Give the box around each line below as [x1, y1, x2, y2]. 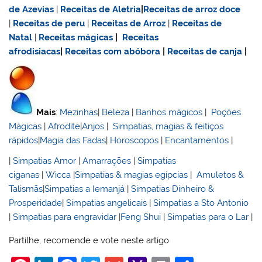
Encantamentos [165, 135, 229, 146]
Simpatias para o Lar [167, 212, 249, 223]
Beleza [102, 106, 130, 118]
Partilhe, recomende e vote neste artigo [9, 235, 170, 246]
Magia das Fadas [40, 135, 106, 146]
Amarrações [82, 156, 132, 167]
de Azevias [9, 4, 54, 15]
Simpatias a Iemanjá [44, 184, 125, 195]
